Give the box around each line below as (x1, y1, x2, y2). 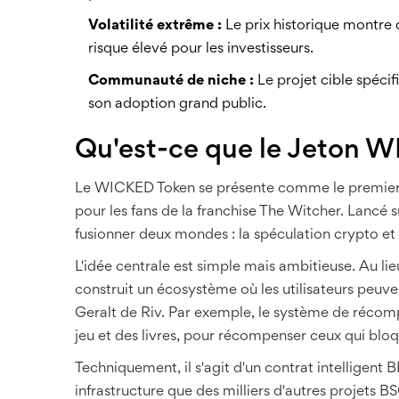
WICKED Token (94, 182, 195, 196)
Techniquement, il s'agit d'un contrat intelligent (75, 362, 387, 376)
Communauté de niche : (88, 74, 254, 88)
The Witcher (259, 205, 340, 219)
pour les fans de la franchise (75, 205, 259, 219)
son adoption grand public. (88, 97, 266, 111)
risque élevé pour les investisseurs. (88, 42, 313, 56)
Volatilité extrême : (88, 19, 222, 33)
